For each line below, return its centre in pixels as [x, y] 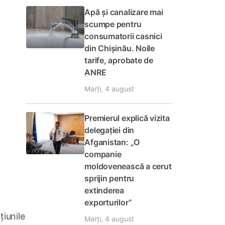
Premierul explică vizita [127, 118]
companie [103, 154]
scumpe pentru [113, 24]
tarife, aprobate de [119, 60]
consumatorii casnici [123, 36]
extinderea [104, 190]
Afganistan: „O [112, 142]
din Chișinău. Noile [120, 48]
